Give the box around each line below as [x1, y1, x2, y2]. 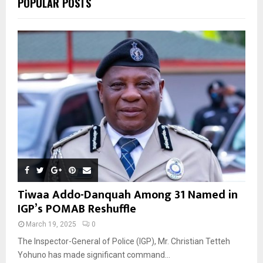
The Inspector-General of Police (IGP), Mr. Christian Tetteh [18, 237, 230, 247]
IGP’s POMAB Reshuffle [18, 199, 136, 220]
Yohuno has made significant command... [18, 250, 170, 260]
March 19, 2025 [26, 220, 76, 229]
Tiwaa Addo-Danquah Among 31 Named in [18, 185, 238, 205]
